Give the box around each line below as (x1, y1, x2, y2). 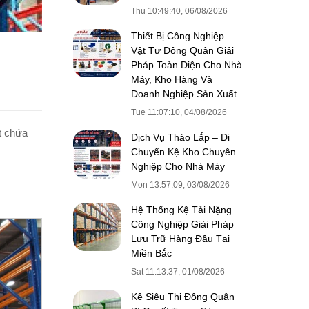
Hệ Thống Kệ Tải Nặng (131, 204, 232, 215)
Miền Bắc (131, 248, 172, 259)
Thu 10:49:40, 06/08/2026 (131, 6, 228, 16)
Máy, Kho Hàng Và (131, 74, 212, 85)
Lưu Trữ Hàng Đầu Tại (131, 233, 230, 244)
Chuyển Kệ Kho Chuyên (131, 146, 236, 157)
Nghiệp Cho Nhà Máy (131, 161, 225, 172)
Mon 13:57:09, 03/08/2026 (131, 180, 230, 190)
